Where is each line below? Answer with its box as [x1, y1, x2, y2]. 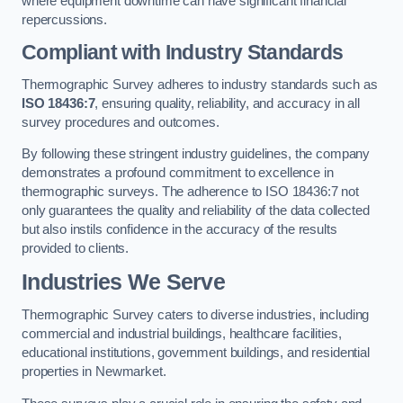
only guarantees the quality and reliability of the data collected [22, 203, 370, 219]
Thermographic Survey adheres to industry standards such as [22, 76, 378, 92]
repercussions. [22, 12, 107, 27]
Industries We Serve [22, 269, 225, 294]
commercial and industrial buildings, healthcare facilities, [22, 327, 342, 342]
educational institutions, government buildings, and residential [22, 345, 370, 361]
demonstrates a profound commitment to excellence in [22, 166, 334, 181]
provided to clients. [22, 241, 130, 256]
